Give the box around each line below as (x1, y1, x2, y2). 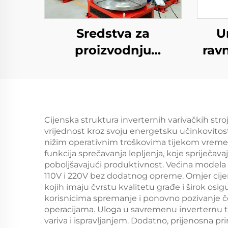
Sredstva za (76, 26, 150, 41)
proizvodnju (75, 43, 151, 58)
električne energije (53, 60, 173, 74)
